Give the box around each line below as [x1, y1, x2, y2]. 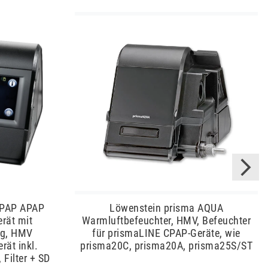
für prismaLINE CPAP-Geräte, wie [92, 227, 240, 240]
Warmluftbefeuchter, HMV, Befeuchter [81, 214, 251, 227]
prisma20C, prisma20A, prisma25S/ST [80, 239, 253, 252]
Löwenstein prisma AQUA [109, 202, 224, 215]
